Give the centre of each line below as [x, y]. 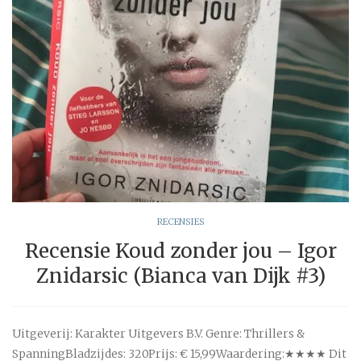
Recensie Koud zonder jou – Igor [180, 251]
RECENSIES [180, 221]
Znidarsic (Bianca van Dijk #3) [180, 276]
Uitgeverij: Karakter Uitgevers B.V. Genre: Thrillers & [158, 333]
